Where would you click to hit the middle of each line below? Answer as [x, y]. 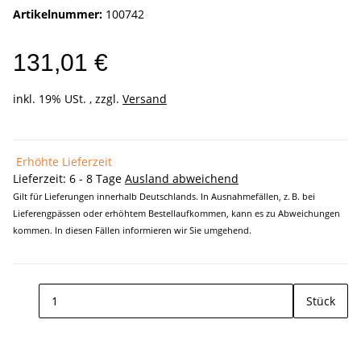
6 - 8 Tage [97, 179]
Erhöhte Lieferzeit [64, 162]
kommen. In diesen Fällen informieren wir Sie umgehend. [132, 230]
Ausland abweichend [182, 179]
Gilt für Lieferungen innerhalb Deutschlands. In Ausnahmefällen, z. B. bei [164, 197]
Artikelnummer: [59, 15]
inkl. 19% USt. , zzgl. [68, 99]
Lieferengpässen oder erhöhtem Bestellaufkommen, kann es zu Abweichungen [176, 214]
